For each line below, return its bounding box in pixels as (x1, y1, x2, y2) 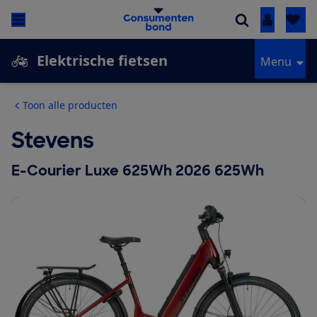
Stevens (11, 127, 94, 155)
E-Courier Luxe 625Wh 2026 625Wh (11, 161, 264, 180)
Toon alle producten (23, 98, 117, 113)
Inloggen (267, 12, 315, 28)
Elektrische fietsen (37, 51, 168, 71)
